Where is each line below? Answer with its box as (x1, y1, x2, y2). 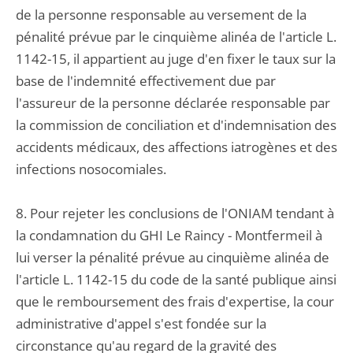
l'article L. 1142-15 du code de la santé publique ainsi (16, 270, 336, 288)
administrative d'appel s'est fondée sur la (16, 314, 266, 333)
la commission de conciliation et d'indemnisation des (16, 116, 336, 134)
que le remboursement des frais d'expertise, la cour (16, 292, 334, 310)
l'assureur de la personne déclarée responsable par (16, 94, 330, 112)
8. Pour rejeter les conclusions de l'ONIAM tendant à (16, 204, 334, 222)
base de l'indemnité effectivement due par (16, 72, 276, 90)
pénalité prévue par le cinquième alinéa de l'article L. (16, 28, 336, 46)
